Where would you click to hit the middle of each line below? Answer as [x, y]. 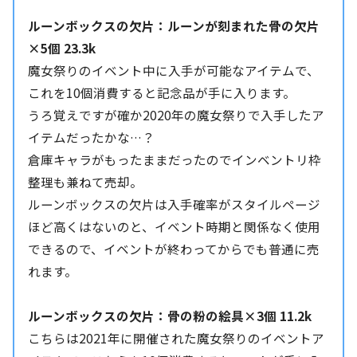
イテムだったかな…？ [92, 137]
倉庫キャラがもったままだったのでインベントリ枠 [175, 160]
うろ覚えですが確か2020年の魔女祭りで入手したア [177, 115]
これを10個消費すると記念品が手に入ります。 [162, 93]
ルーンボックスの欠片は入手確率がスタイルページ [175, 204]
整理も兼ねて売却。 [86, 182]
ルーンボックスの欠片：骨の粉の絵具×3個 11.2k [170, 316]
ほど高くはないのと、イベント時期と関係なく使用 [175, 227]
